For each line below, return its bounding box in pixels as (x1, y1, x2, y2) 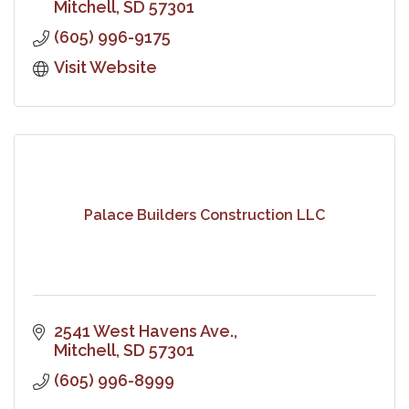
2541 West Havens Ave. (53, 320, 234, 341)
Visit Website (53, 57, 157, 77)
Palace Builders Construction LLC (84, 206, 325, 225)
